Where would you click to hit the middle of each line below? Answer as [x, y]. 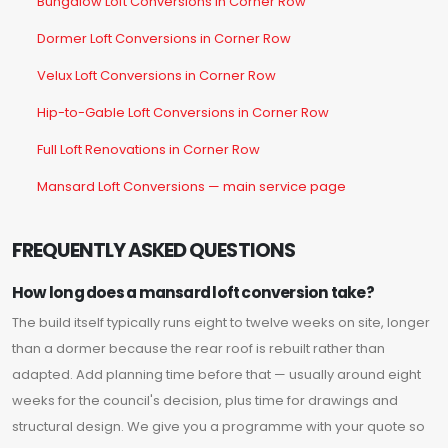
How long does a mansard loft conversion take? [193, 293]
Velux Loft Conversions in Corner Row [156, 76]
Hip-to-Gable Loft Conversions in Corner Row [183, 113]
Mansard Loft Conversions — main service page [191, 187]
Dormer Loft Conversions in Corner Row [164, 39]
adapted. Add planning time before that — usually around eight [216, 375]
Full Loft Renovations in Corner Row [148, 150]
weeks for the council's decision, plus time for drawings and [205, 401]
